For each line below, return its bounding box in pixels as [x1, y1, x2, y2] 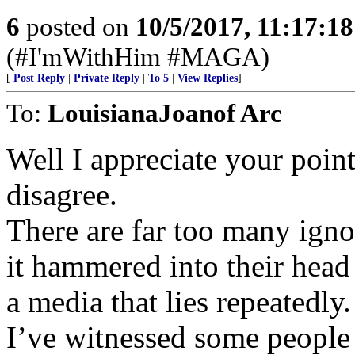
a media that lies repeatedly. [6, 284, 351, 319]
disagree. [6, 177, 117, 212]
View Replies [177, 72, 238, 84]
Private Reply [74, 72, 139, 84]
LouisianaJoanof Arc [48, 98, 282, 128]
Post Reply [13, 72, 65, 84]
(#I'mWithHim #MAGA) [6, 42, 269, 71]
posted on [20, 12, 136, 41]
